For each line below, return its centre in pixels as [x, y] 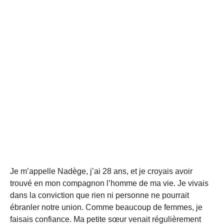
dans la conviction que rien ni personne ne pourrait [99, 195]
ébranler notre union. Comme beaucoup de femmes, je [106, 207]
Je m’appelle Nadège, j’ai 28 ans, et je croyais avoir [101, 171]
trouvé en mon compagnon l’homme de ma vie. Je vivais [109, 183]
